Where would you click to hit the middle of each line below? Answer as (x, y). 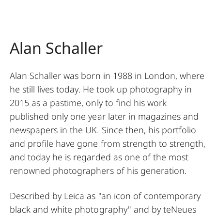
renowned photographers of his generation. (98, 171)
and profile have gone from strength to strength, (108, 144)
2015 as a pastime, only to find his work (88, 103)
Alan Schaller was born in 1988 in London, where (107, 76)
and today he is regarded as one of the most (99, 157)
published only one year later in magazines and (104, 116)
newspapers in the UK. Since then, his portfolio (103, 130)
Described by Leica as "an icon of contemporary (105, 196)
